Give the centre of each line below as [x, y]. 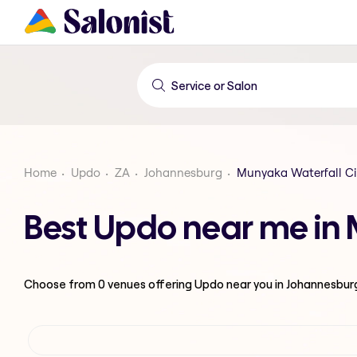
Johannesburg [183, 173]
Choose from [61, 284]
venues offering [150, 284]
